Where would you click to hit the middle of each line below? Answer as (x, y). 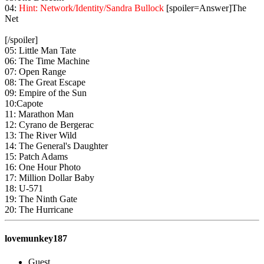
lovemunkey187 (36, 239)
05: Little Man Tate (40, 51)
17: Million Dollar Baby (49, 178)
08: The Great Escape (45, 82)
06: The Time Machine (47, 61)
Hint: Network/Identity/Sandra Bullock (91, 8)
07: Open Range (35, 72)
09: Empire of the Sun (46, 93)
